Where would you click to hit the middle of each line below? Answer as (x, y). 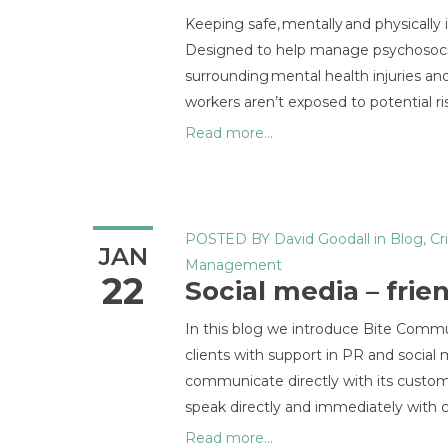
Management (233, 265)
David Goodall (322, 239)
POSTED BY (227, 239)
